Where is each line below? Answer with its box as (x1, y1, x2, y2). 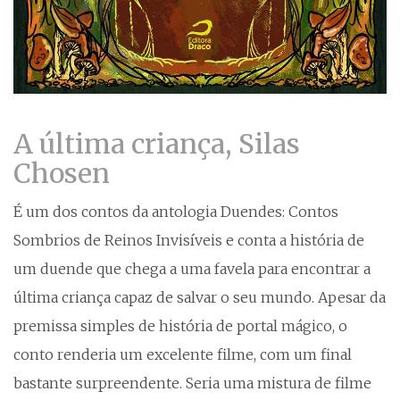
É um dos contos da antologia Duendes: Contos (13, 203, 338, 221)
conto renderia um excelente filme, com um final (13, 346, 352, 364)
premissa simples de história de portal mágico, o (13, 317, 347, 336)
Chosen (13, 156, 110, 191)
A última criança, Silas (13, 127, 300, 162)
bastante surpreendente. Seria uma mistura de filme (13, 374, 371, 393)
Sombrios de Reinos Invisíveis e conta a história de (13, 231, 364, 250)
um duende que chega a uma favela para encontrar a (13, 260, 371, 279)
